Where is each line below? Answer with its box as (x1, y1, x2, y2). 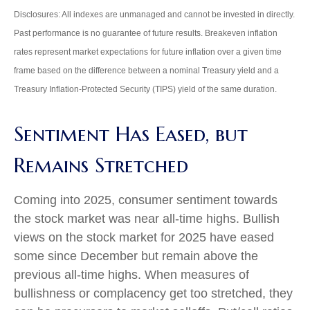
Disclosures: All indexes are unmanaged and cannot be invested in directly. (14, 10, 295, 20)
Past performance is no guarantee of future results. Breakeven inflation (14, 28, 277, 39)
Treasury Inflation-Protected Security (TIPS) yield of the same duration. (14, 84, 277, 95)
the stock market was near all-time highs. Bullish (14, 212, 280, 226)
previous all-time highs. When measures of (14, 268, 249, 282)
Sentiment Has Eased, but (14, 121, 248, 147)
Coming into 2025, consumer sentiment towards (14, 193, 277, 208)
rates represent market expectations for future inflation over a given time (14, 47, 282, 57)
